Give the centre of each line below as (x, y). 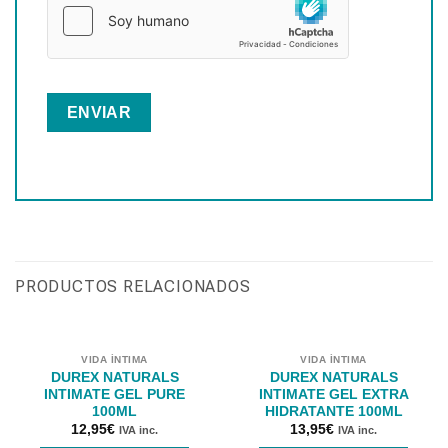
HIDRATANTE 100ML (333, 411)
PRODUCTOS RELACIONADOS (133, 286)
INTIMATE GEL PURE (114, 394)
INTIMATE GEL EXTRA (333, 394)
